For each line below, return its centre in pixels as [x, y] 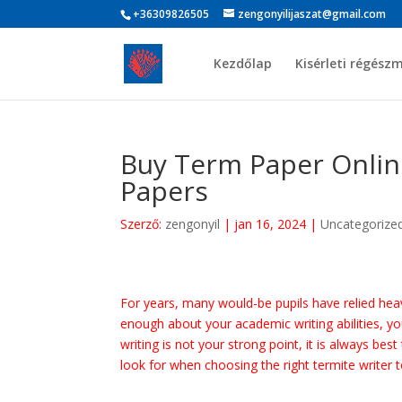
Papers [165, 191]
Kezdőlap [242, 63]
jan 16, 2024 [271, 224]
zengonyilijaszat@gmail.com [312, 14]
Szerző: [143, 224]
